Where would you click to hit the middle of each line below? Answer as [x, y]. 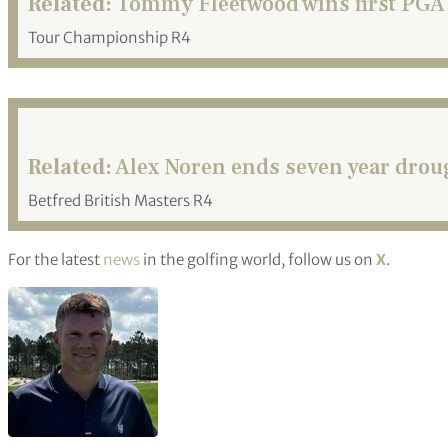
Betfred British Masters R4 [120, 201]
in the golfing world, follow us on [258, 259]
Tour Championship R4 [109, 37]
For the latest [55, 259]
